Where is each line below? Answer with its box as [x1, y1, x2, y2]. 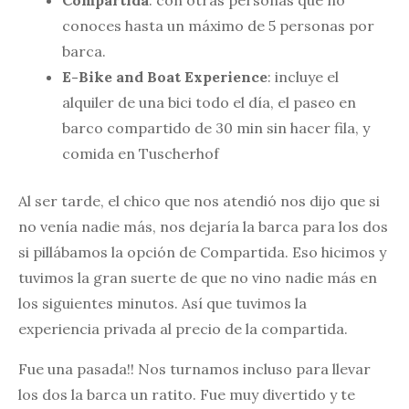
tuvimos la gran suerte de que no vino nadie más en [18, 267, 377, 287]
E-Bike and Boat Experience [62, 67, 267, 86]
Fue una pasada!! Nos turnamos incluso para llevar [18, 359, 371, 378]
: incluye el [267, 67, 339, 86]
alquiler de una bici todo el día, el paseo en [62, 92, 356, 111]
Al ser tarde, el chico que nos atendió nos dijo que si [18, 191, 380, 210]
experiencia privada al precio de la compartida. [18, 319, 348, 338]
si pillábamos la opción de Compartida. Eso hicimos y [18, 242, 386, 261]
